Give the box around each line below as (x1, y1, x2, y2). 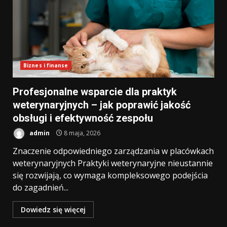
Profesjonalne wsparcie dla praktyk (13, 86, 177, 98)
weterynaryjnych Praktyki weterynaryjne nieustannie (13, 158, 213, 169)
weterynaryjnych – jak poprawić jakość (13, 99, 191, 111)
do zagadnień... (13, 182, 68, 193)
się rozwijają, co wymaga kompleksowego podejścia (13, 170, 208, 181)
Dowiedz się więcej (21, 205, 86, 214)
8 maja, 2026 (62, 128, 100, 137)
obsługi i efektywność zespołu (13, 112, 153, 124)
